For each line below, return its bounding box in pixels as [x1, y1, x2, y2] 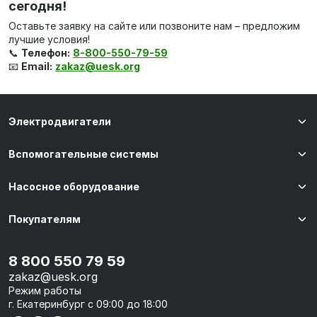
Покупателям [8, 213, 81, 225]
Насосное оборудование [8, 180, 139, 192]
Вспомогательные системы [8, 148, 158, 160]
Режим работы [8, 284, 81, 296]
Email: [21, 60, 52, 72]
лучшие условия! [8, 33, 90, 45]
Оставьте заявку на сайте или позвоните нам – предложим [8, 20, 300, 32]
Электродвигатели [8, 115, 111, 127]
